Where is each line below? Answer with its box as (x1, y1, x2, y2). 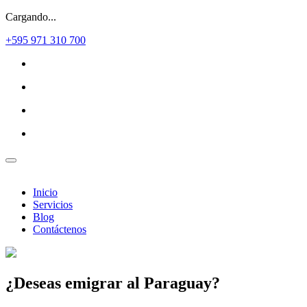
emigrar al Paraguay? (65, 273, 220, 292)
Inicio (33, 186, 58, 198)
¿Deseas (5, 273, 65, 292)
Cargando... (5, 11, 56, 23)
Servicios (33, 199, 73, 210)
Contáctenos (33, 223, 86, 235)
